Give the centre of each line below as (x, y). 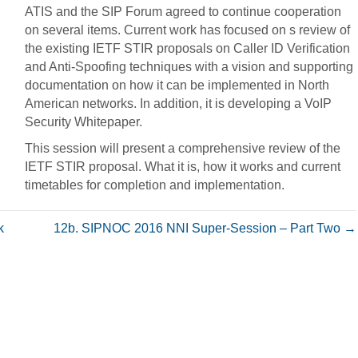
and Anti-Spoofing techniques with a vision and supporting (189, 67)
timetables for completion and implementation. (155, 185)
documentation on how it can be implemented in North (177, 85)
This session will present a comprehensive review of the (183, 148)
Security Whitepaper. (84, 122)
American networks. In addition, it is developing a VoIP (179, 103)
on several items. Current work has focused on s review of (188, 30)
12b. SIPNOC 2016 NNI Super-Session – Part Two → (205, 228)
